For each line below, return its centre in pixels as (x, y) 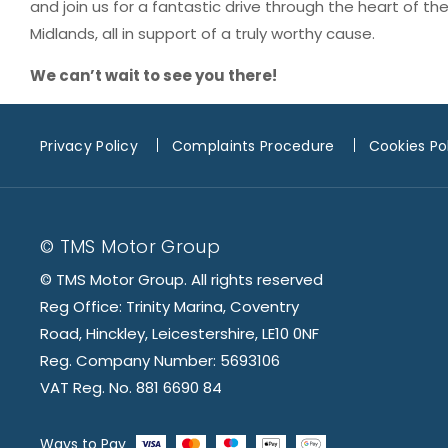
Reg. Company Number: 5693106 (160, 360)
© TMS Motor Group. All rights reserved (181, 279)
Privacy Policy (89, 146)
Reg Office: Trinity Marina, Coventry (169, 306)
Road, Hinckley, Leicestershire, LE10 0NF (179, 333)
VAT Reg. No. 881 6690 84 (131, 387)
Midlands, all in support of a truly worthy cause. (202, 33)
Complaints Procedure (253, 146)
